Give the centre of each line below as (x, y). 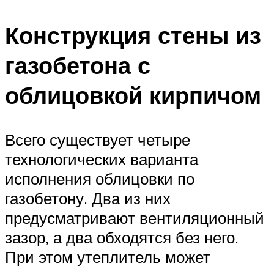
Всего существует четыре (98, 139)
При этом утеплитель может (108, 257)
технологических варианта (102, 159)
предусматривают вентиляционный (135, 217)
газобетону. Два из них (88, 198)
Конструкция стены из (133, 35)
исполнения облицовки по (100, 178)
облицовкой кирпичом (133, 95)
